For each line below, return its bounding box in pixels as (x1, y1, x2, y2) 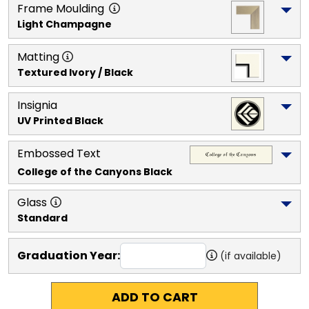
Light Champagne (17, 17, 112, 31)
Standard (17, 210, 68, 225)
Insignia (17, 97, 57, 113)
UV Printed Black (17, 113, 103, 128)
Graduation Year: (17, 247, 120, 263)
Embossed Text (17, 145, 101, 161)
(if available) (220, 248, 281, 263)
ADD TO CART (111, 288, 198, 306)
